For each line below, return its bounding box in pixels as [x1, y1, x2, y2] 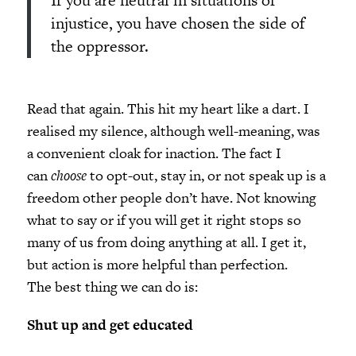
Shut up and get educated [26, 314, 193, 335]
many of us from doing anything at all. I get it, [26, 232, 306, 253]
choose [50, 165, 87, 186]
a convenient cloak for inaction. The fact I [26, 143, 281, 164]
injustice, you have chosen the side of [50, 12, 305, 35]
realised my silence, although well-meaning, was [26, 121, 320, 141]
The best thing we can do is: [26, 277, 198, 297]
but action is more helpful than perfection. [26, 254, 288, 275]
